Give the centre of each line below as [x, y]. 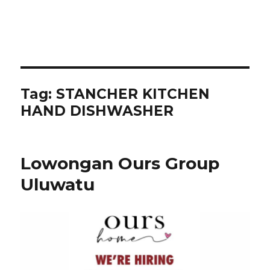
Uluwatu [58, 184]
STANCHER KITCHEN [133, 94]
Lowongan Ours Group [120, 163]
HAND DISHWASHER [97, 111]
